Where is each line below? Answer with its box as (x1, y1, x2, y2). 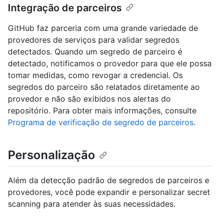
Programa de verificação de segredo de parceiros (8, 117, 193, 128)
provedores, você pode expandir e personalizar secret (8, 187, 210, 197)
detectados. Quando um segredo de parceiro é (8, 47, 182, 57)
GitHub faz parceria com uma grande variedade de (8, 23, 198, 33)
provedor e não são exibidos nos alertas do (8, 94, 171, 104)
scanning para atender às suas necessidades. (8, 199, 175, 209)
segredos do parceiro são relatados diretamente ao (8, 82, 200, 92)
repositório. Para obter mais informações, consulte (8, 106, 196, 116)
